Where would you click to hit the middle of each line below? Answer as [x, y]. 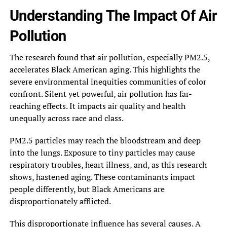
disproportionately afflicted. [60, 201]
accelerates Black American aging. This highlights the [105, 69]
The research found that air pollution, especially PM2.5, [109, 57]
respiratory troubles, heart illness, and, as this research [108, 164]
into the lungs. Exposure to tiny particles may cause [102, 152]
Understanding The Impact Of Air [113, 15]
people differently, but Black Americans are [87, 189]
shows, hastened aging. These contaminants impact [102, 177]
